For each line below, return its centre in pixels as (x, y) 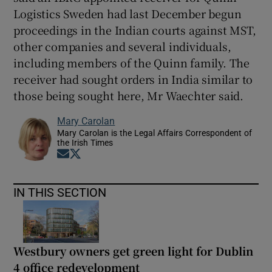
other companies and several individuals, (122, 46)
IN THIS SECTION (60, 192)
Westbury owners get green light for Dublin (134, 250)
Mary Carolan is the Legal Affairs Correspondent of (155, 133)
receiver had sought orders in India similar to (133, 79)
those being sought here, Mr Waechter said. (129, 95)
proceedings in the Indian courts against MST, (135, 30)
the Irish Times (85, 143)
